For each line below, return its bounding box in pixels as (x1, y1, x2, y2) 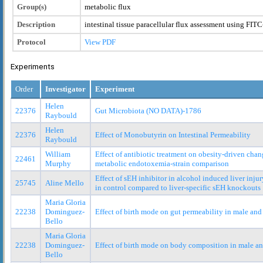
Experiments (11, 62, 55, 71)
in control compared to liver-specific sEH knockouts (95, 183, 261, 192)
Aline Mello (45, 178, 84, 187)
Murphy (45, 159, 71, 168)
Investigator (45, 84, 86, 93)
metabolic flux (85, 2, 131, 11)
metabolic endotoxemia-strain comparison (95, 159, 229, 168)
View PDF (85, 37, 116, 46)
